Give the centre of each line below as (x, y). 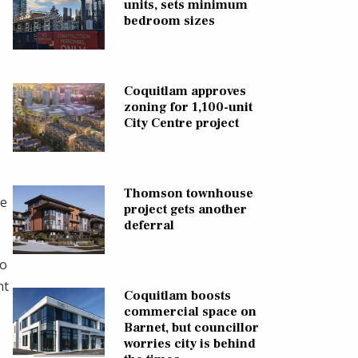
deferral (149, 225)
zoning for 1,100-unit (188, 107)
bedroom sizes (169, 20)
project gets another (185, 209)
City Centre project (181, 123)
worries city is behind (189, 343)
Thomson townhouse (188, 193)
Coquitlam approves (185, 91)
